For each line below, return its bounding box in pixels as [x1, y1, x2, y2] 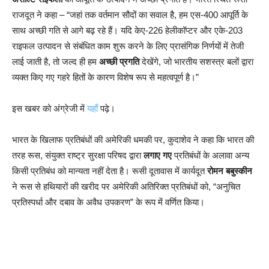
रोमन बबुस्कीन [207, 165, 252, 176]
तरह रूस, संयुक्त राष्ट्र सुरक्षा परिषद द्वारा [12, 150, 144, 160]
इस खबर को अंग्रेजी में [12, 103, 87, 113]
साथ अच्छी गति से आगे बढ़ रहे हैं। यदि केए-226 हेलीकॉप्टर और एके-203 [12, 25, 243, 35]
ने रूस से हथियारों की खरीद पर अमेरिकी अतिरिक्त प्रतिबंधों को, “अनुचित [12, 181, 240, 192]
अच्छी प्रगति [99, 56, 139, 67]
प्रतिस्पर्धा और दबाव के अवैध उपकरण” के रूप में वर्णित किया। [12, 196, 205, 207]
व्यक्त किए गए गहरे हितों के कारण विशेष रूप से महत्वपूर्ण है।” [12, 71, 199, 82]
